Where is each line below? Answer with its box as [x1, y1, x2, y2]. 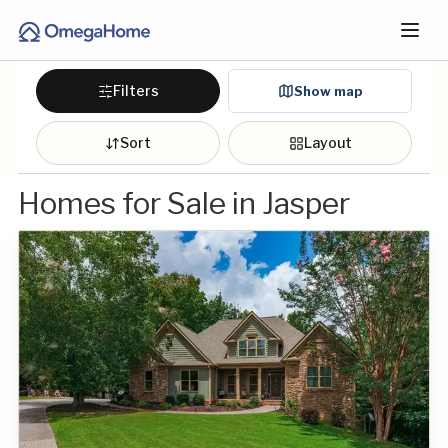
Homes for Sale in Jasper [18, 185, 350, 221]
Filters [112, 82, 159, 99]
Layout [303, 134, 352, 151]
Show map [293, 82, 363, 99]
